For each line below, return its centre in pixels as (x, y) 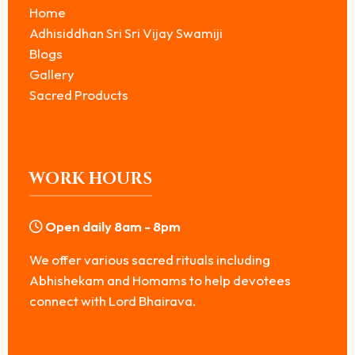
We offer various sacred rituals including (150, 259)
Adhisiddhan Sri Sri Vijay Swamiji (126, 32)
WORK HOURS (91, 179)
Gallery (52, 74)
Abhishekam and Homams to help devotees (160, 280)
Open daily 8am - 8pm (113, 226)
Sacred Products (79, 94)
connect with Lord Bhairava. (113, 300)
